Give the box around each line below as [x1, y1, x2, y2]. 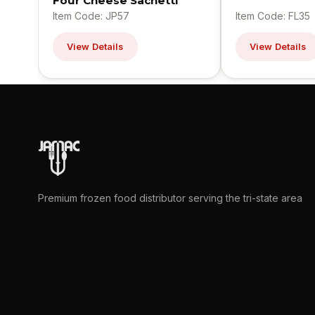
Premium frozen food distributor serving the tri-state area [38, 192, 302, 205]
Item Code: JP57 [53, 10, 129, 22]
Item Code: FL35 [236, 10, 310, 22]
